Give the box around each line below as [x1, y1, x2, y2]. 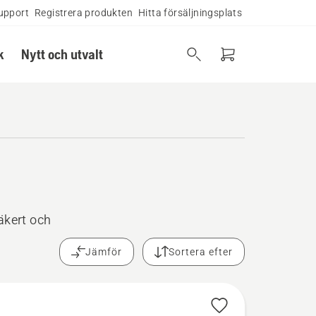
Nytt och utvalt [20, 46, 103, 62]
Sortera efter [169, 246, 233, 257]
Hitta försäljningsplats [138, 7, 243, 18]
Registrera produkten [35, 7, 133, 18]
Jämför [85, 246, 123, 257]
